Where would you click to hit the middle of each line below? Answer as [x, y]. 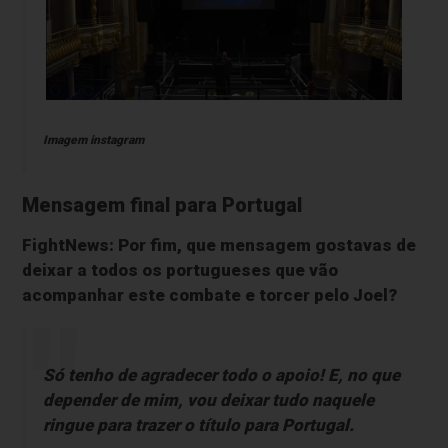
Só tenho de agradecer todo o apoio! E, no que [221, 375]
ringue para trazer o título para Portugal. [198, 425]
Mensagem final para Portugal [162, 206]
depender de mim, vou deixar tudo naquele [208, 400]
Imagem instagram [93, 140]
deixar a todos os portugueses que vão [180, 270]
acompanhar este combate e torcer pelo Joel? [210, 295]
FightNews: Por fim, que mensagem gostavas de [219, 245]
